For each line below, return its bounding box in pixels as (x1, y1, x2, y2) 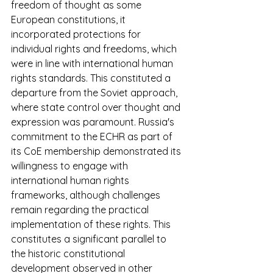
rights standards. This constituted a (11, 72, 173, 85)
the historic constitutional (11, 247, 127, 260)
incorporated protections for (11, 28, 143, 41)
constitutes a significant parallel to (11, 233, 169, 246)
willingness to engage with (11, 160, 130, 172)
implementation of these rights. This (11, 218, 173, 231)
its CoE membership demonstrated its (11, 145, 183, 158)
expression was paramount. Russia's (11, 116, 177, 129)
